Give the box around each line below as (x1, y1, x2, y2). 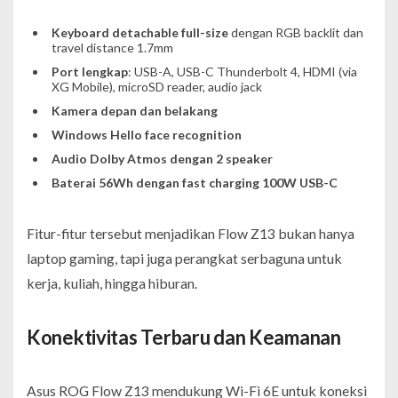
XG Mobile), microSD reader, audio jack (51, 78, 262, 94)
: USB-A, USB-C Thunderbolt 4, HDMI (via (127, 63, 357, 79)
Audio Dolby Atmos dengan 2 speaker (51, 150, 273, 166)
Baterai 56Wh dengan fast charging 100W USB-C (51, 174, 338, 190)
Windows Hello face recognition (51, 126, 242, 142)
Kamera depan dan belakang (51, 102, 218, 118)
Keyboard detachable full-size (51, 24, 228, 40)
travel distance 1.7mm (51, 39, 173, 55)
